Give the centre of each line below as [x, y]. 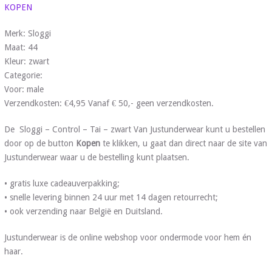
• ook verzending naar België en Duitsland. [83, 211]
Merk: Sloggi [27, 33]
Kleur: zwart [26, 61]
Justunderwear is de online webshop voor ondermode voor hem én [127, 237]
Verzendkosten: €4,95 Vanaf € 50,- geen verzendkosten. [109, 103]
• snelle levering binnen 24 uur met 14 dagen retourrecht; [111, 197]
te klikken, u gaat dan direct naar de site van [183, 143]
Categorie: [24, 75]
